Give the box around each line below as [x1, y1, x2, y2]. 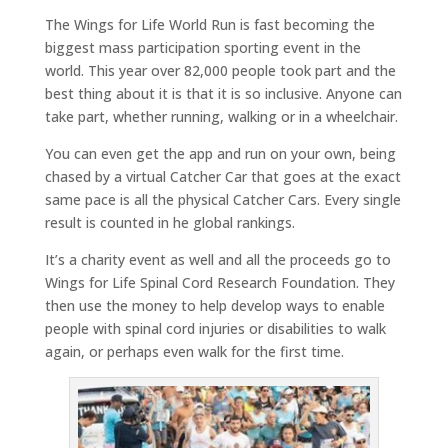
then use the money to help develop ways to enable [44, 296, 385, 316]
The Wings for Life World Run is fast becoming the [44, 15, 375, 35]
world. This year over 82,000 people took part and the [44, 61, 396, 81]
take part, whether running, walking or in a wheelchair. [44, 107, 398, 127]
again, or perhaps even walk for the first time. [44, 342, 344, 362]
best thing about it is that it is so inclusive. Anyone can [44, 84, 402, 104]
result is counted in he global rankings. [44, 213, 295, 233]
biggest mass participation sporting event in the [44, 38, 361, 58]
